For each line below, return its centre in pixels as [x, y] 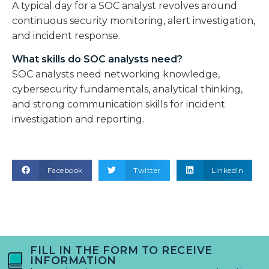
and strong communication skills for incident [119, 104]
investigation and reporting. [78, 119]
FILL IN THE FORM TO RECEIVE [121, 250]
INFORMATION [73, 261]
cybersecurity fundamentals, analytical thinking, [127, 89]
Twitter [147, 170]
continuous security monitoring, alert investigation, [134, 21]
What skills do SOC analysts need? [97, 59]
